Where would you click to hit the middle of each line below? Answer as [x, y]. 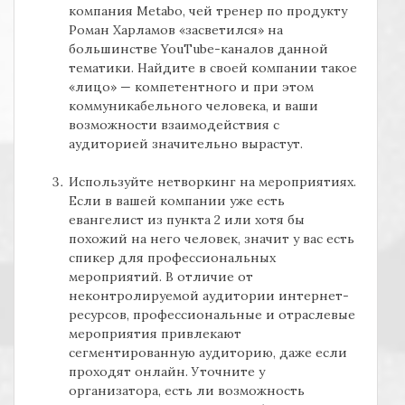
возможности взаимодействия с [174, 125]
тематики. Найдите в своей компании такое [213, 68]
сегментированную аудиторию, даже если [208, 353]
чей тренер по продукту [268, 11]
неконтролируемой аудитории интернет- [209, 296]
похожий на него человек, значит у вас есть [212, 239]
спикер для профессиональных [172, 258]
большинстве [115, 49]
